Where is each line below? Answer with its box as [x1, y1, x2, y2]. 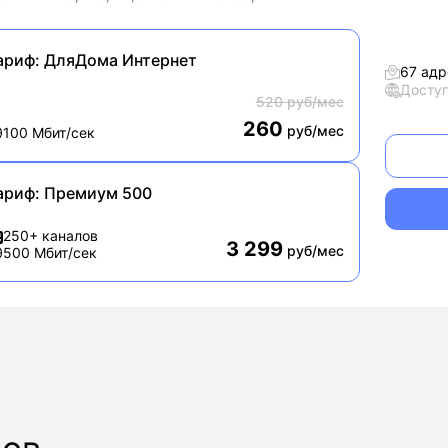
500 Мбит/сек [3, 243, 97, 261]
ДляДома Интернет [40, 50, 197, 70]
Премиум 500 [40, 183, 152, 203]
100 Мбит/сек [3, 123, 95, 141]
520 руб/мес [255, 93, 344, 110]
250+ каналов [3, 227, 98, 244]
